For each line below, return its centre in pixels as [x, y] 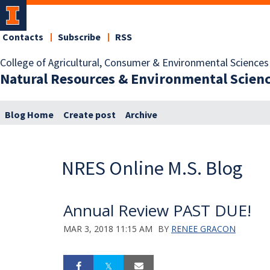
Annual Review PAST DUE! [157, 210]
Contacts [23, 37]
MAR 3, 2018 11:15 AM [108, 228]
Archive [141, 115]
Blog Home [29, 115]
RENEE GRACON [203, 228]
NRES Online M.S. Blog [152, 168]
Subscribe [79, 37]
